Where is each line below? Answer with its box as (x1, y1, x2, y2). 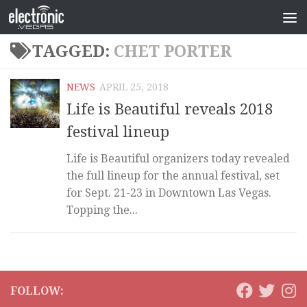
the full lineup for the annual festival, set (66, 169, 280, 183)
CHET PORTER (114, 42, 232, 61)
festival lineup (66, 123, 169, 141)
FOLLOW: (10, 284, 64, 298)
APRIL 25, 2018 (99, 82, 169, 93)
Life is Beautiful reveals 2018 (66, 101, 273, 119)
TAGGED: (32, 42, 114, 61)
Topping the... (66, 204, 138, 217)
